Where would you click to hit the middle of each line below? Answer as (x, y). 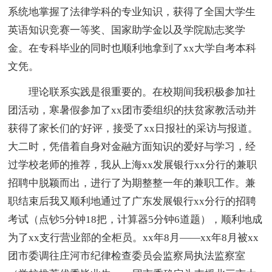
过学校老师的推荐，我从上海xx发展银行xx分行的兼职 (133, 165)
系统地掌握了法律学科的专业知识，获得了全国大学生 (132, 12)
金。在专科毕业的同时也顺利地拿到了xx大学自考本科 (132, 49)
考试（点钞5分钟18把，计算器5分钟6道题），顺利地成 (135, 220)
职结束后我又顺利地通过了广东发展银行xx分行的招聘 (132, 202)
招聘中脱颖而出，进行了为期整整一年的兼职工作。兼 (132, 183)
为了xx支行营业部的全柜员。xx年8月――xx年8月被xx (134, 238)
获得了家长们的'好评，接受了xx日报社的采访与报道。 (133, 129)
